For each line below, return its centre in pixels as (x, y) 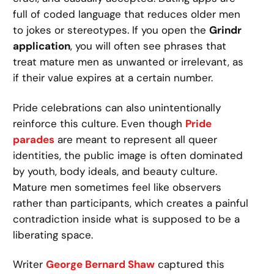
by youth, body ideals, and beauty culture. (115, 171)
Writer (30, 264)
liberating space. (53, 235)
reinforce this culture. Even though (99, 123)
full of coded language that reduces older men (127, 14)
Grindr (226, 30)
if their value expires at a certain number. (113, 78)
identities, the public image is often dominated (128, 155)
